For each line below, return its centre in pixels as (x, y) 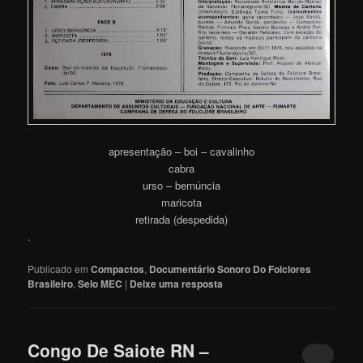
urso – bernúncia (181, 185)
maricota (181, 202)
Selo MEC (100, 283)
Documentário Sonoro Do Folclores (231, 269)
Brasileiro (51, 283)
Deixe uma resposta (177, 283)
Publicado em (58, 268)
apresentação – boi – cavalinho (181, 151)
